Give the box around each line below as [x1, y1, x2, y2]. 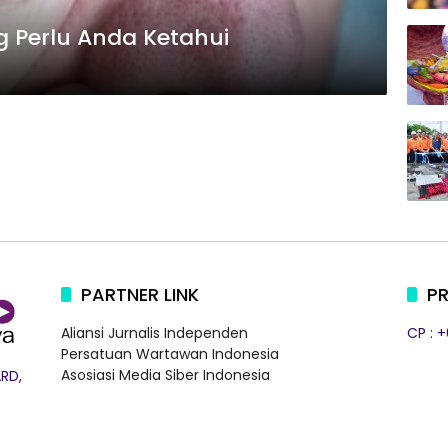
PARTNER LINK [80, 282, 199, 307]
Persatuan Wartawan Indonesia [60, 344, 279, 364]
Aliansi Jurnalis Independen [60, 323, 248, 343]
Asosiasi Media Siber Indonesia [60, 365, 270, 385]
